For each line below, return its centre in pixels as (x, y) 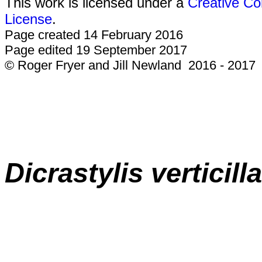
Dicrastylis (78, 173)
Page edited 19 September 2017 (96, 50)
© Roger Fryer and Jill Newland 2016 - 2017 (130, 65)
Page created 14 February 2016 (94, 35)
